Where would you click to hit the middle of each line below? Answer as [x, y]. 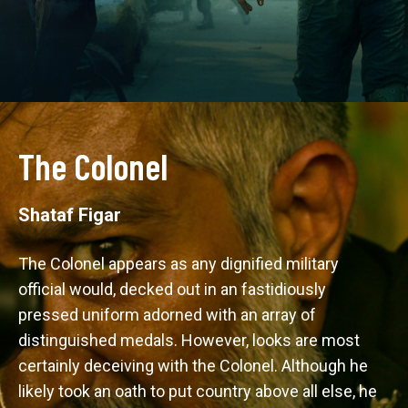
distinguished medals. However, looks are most [191, 340]
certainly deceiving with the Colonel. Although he [195, 366]
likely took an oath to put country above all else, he [199, 391]
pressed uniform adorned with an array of [169, 315]
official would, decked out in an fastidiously [174, 289]
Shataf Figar [70, 215]
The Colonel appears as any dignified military [180, 264]
